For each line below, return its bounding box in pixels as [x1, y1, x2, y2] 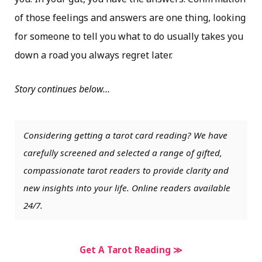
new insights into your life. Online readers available [23, 182, 230, 194]
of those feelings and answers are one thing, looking [15, 11, 246, 24]
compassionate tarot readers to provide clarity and [23, 164, 229, 177]
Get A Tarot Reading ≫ [80, 244, 182, 256]
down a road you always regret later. [15, 49, 173, 61]
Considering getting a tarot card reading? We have [23, 129, 227, 142]
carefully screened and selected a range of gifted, [23, 147, 222, 159]
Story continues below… [15, 82, 110, 95]
